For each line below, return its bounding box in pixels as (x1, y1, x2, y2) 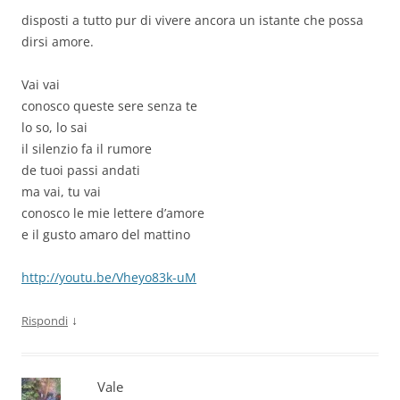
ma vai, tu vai (21, 183, 101, 201)
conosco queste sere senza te (21, 97, 197, 115)
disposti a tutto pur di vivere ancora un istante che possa (21, 12, 363, 29)
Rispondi (21, 312, 68, 329)
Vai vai (21, 76, 60, 94)
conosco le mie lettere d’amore (21, 204, 204, 222)
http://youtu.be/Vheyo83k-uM (21, 269, 196, 287)
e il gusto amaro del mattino (21, 226, 190, 244)
